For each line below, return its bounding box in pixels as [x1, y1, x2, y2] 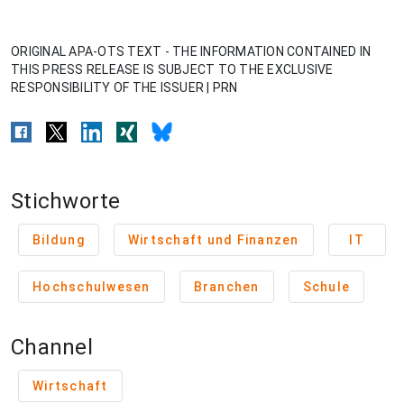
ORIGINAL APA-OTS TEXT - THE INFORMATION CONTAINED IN [11, 44, 371, 59]
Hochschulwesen [32, 280, 151, 294]
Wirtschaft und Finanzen [127, 233, 299, 247]
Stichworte [11, 188, 121, 214]
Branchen [193, 280, 260, 294]
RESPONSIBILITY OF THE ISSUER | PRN [11, 80, 238, 95]
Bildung [32, 233, 85, 247]
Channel [11, 335, 93, 360]
